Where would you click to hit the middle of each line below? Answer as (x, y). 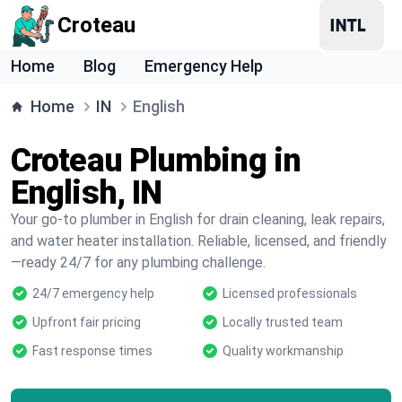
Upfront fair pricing (87, 322)
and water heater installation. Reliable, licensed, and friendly (199, 241)
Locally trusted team (283, 322)
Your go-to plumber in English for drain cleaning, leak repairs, (198, 219)
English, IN (87, 193)
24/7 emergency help (93, 293)
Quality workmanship (283, 351)
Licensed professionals (290, 293)
